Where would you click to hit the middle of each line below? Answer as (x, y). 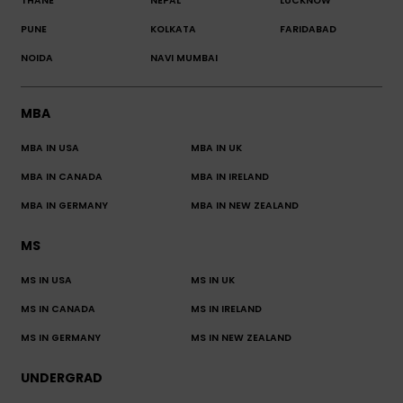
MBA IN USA (50, 148)
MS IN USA (46, 281)
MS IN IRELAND (226, 309)
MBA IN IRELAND (229, 177)
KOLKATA (173, 30)
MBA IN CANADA (62, 177)
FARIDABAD (308, 30)
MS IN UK (212, 281)
